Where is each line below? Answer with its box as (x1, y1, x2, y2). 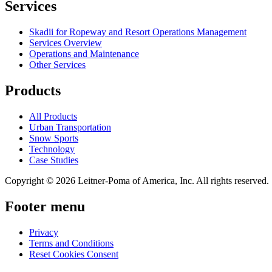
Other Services (29, 59, 86, 70)
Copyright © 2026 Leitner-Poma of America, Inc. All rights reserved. (5, 175, 269, 186)
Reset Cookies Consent (29, 248, 118, 259)
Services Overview (29, 38, 102, 49)
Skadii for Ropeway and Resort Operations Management (29, 27, 246, 38)
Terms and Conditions (29, 237, 114, 248)
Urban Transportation (29, 122, 111, 132)
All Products (29, 111, 77, 121)
